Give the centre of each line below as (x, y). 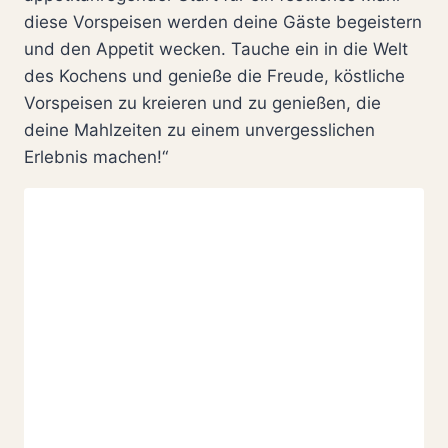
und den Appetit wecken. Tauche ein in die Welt (216, 48)
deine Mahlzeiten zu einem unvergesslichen (199, 129)
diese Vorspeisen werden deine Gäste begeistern (223, 21)
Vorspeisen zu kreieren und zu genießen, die (202, 102)
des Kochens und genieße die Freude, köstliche (214, 75)
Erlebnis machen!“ (96, 156)
